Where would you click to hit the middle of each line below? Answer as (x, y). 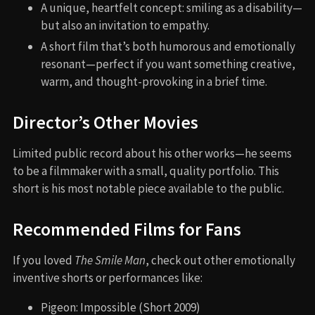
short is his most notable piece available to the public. (148, 189)
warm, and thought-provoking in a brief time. (154, 82)
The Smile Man (110, 261)
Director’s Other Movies (105, 123)
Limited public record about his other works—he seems (152, 154)
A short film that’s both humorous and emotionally (168, 47)
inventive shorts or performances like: (108, 278)
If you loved (44, 261)
